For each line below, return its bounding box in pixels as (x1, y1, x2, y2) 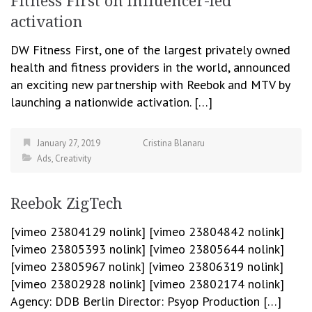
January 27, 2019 (37, 137, 100, 149)
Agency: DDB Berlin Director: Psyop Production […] (10, 293, 281, 309)
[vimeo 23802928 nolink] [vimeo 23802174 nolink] (10, 276, 284, 292)
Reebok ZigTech (10, 195, 123, 212)
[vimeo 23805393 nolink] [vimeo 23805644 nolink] (10, 241, 284, 257)
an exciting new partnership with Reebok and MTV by (10, 77, 290, 93)
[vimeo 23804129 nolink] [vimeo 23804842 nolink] (10, 224, 284, 240)
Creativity (55, 153, 91, 164)
